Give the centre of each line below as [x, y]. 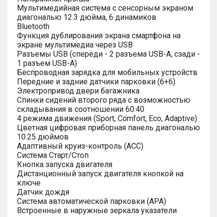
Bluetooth [33, 26]
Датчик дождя [43, 192]
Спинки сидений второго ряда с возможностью [104, 100]
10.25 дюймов [43, 137]
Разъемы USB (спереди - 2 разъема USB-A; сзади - [108, 54]
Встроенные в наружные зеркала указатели [97, 210]
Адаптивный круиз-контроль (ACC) [80, 146]
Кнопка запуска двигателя [65, 164]
